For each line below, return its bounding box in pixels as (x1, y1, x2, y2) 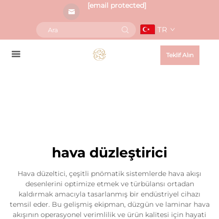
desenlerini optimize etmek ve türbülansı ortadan (25, 179, 194, 188)
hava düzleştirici (52, 144, 167, 161)
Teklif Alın (166, 51, 194, 59)
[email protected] (88, 1, 146, 10)
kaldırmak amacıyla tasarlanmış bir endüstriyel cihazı (19, 190, 200, 198)
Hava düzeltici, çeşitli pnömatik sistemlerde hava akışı (18, 169, 201, 178)
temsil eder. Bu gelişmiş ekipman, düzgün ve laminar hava (9, 200, 210, 209)
